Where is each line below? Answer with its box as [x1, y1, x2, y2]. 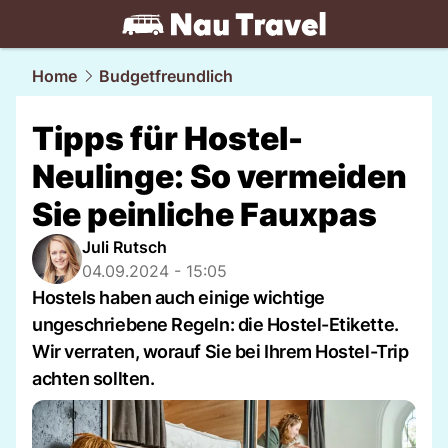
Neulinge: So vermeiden [32, 157, 407, 196]
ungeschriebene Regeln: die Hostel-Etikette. [32, 314, 399, 335]
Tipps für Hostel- [32, 119, 303, 158]
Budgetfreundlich [99, 66, 233, 86]
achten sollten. [32, 368, 155, 389]
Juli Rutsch [82, 237, 167, 257]
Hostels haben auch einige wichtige [32, 287, 325, 308]
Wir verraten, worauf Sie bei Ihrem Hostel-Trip [32, 341, 409, 362]
